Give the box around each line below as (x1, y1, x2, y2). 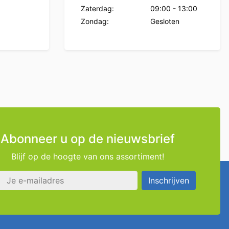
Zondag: (81, 17, 109, 26)
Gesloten (150, 17, 179, 26)
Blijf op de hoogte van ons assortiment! (11, 151, 164, 162)
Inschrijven (148, 175, 189, 186)
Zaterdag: (81, 4, 114, 13)
